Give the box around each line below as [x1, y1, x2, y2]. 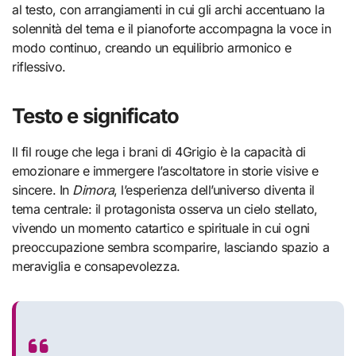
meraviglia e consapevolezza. [12, 258, 180, 275]
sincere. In [12, 182, 73, 199]
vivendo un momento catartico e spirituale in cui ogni [12, 220, 310, 237]
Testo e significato [12, 103, 180, 129]
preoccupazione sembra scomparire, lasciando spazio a [12, 239, 330, 256]
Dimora [72, 182, 114, 199]
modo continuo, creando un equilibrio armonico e [12, 40, 292, 56]
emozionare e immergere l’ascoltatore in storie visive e [12, 163, 319, 180]
